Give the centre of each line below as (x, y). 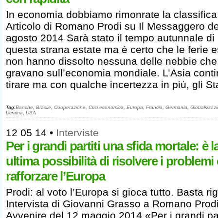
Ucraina (14, 113)
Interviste (77, 133)
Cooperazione (70, 107)
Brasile (44, 107)
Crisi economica (106, 107)
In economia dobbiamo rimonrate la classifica (111, 14)
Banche (24, 107)
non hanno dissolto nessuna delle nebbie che (111, 61)
